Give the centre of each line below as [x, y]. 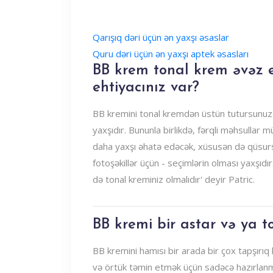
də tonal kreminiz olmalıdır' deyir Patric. [174, 179]
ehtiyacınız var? [146, 88]
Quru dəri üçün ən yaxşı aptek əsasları [171, 54]
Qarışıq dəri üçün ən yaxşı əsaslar [161, 37]
